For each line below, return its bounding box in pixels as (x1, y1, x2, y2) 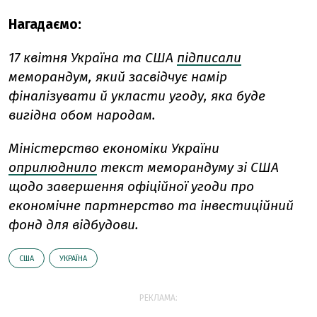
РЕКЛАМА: (139, 293, 178, 304)
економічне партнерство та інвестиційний (8, 197, 294, 214)
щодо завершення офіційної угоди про (8, 178, 254, 195)
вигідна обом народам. (8, 107, 156, 124)
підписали (177, 50, 241, 67)
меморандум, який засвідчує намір (8, 69, 227, 86)
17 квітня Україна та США (8, 50, 173, 67)
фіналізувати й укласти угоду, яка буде (8, 88, 265, 105)
